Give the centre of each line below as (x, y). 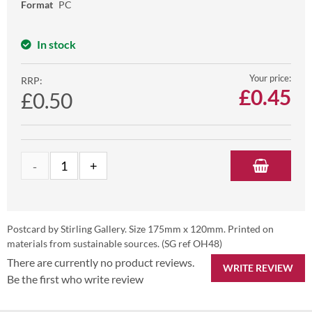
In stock (56, 45)
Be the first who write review (75, 279)
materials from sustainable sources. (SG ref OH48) (115, 244)
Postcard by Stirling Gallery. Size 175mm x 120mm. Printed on (140, 229)
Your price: (270, 78)
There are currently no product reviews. (101, 263)
